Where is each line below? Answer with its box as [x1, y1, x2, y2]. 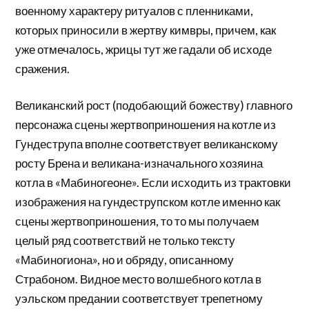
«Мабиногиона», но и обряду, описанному [15, 252, 235, 268]
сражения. [15, 61, 70, 76]
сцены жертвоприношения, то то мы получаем [15, 214, 260, 229]
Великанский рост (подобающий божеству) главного [15, 98, 293, 113]
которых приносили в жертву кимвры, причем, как [15, 22, 277, 37]
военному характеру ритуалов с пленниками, [15, 3, 254, 18]
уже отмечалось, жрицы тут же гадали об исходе [15, 41, 272, 57]
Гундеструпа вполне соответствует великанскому [15, 137, 279, 152]
